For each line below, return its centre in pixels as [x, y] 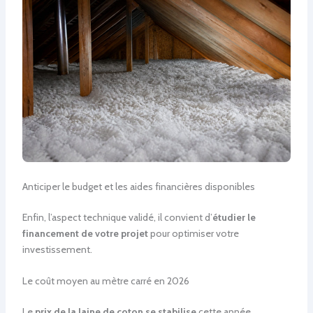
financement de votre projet [85, 233]
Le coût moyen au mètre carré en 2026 [105, 281]
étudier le [234, 217]
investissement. [57, 249]
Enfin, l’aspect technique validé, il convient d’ [117, 217]
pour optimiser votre [193, 233]
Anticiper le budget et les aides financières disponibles [138, 186]
